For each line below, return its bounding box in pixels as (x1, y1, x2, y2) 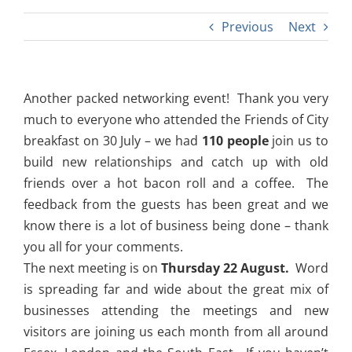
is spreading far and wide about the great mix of (24, 280, 328, 299)
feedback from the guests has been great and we (24, 196, 328, 214)
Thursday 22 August (161, 259, 285, 277)
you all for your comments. (24, 238, 183, 256)
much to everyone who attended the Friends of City (24, 111, 328, 129)
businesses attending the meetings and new (24, 302, 328, 320)
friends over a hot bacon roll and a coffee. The (24, 174, 328, 192)
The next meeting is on (24, 259, 161, 277)
